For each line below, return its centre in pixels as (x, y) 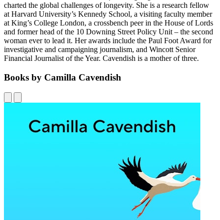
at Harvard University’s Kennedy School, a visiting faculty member (108, 14)
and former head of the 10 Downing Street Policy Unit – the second (109, 32)
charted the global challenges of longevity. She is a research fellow (107, 5)
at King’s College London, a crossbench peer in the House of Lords (109, 23)
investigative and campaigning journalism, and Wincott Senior (100, 50)
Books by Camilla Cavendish (63, 78)
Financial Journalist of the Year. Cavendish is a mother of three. (101, 58)
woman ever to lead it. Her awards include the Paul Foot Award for (108, 41)
